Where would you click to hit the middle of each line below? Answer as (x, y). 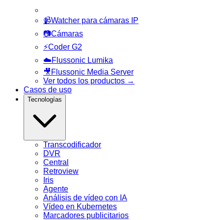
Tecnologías (45, 100)
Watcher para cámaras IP (95, 21)
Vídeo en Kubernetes (80, 207)
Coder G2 (65, 47)
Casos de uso (48, 90)
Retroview (61, 171)
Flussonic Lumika (82, 60)
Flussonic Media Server (92, 72)
